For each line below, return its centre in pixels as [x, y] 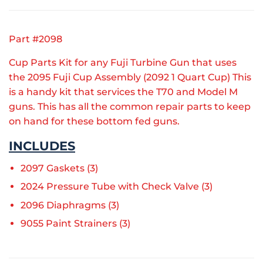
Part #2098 [36, 39]
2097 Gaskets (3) [59, 168]
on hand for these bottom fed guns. [95, 122]
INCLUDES [42, 146]
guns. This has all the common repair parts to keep [130, 107]
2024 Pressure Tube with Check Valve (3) [117, 187]
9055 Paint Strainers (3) [75, 224]
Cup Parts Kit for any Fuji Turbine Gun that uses [123, 63]
